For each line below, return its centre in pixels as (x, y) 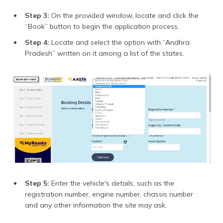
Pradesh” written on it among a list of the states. (105, 53)
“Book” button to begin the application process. (102, 26)
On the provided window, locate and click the (124, 15)
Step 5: (37, 183)
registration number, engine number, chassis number (109, 194)
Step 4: (37, 42)
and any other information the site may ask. (96, 205)
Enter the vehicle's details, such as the (112, 183)
